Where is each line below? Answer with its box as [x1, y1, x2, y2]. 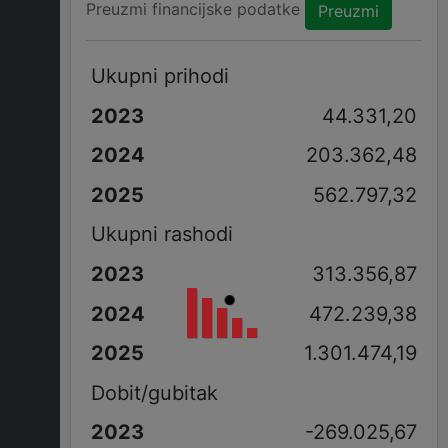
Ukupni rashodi [90, 222, 233, 247]
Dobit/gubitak [90, 380, 218, 405]
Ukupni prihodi [90, 63, 229, 88]
